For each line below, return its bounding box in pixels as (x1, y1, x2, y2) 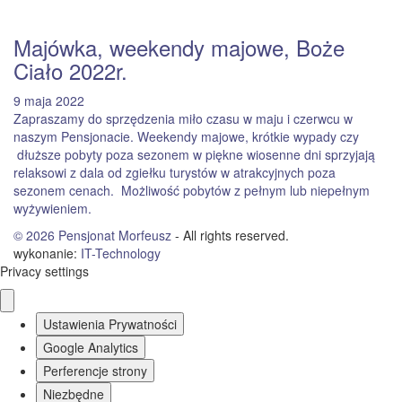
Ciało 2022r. (13, 55, 127, 86)
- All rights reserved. (171, 226, 289, 244)
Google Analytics (43, 338, 138, 356)
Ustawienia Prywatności (43, 315, 177, 333)
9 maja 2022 (13, 92, 84, 109)
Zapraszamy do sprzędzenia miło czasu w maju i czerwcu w (13, 109, 353, 127)
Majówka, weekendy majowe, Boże (13, 31, 345, 63)
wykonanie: (13, 244, 81, 262)
